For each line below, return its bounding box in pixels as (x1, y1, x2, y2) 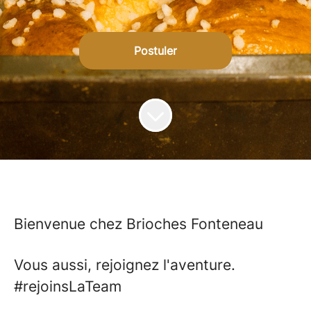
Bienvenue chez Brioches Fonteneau (14, 215, 263, 233)
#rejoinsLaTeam (14, 278, 121, 295)
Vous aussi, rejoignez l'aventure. (14, 256, 235, 274)
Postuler (134, 44, 177, 58)
